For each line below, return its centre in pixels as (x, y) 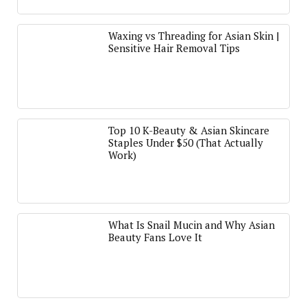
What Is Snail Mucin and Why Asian (192, 225)
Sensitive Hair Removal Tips (174, 48)
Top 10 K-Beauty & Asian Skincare (189, 130)
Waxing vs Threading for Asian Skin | (194, 36)
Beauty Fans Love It (155, 237)
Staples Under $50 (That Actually (186, 143)
